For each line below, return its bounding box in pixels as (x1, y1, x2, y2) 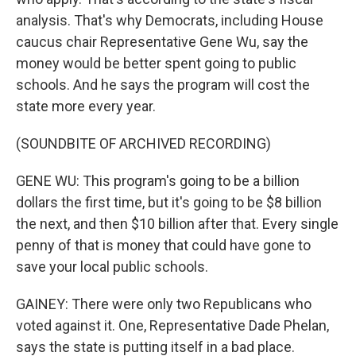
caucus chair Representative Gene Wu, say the (16, 33, 308, 50)
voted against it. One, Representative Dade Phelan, (16, 317, 329, 334)
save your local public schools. (16, 258, 208, 275)
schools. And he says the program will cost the (16, 76, 310, 93)
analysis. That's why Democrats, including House (16, 12, 323, 29)
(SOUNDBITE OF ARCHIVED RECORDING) (16, 135, 271, 152)
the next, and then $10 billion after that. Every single (16, 215, 339, 232)
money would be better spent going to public (16, 55, 296, 72)
